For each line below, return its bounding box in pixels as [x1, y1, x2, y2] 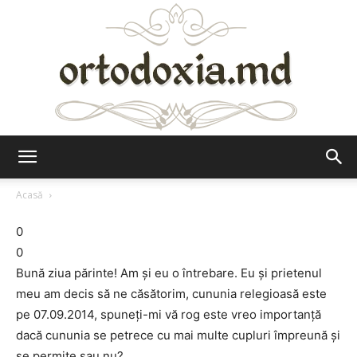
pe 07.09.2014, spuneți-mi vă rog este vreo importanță [16, 307, 321, 322]
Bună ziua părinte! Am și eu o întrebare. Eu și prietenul [16, 265, 322, 280]
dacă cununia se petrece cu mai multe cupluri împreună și [16, 328, 340, 343]
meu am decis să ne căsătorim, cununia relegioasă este [16, 286, 327, 301]
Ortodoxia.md [178, 163, 249, 177]
